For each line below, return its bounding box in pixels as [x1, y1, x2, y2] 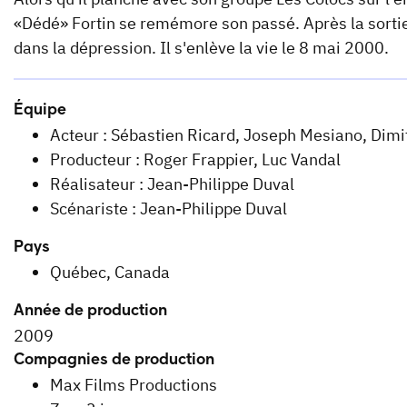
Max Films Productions [50, 374, 217, 396]
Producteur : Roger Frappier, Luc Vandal [50, 149, 341, 171]
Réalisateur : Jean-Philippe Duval [50, 174, 294, 195]
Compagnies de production [14, 352, 214, 369]
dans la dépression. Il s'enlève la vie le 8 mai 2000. [14, 37, 389, 59]
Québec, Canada [50, 262, 170, 283]
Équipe [14, 103, 66, 119]
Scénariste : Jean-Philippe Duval [50, 198, 287, 220]
